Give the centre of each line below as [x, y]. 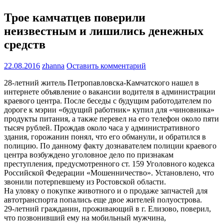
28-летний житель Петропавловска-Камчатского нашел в [101, 82]
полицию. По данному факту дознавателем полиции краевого [110, 145]
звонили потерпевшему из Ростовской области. [85, 181]
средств [25, 44]
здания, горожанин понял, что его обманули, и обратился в [105, 136]
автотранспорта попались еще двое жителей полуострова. [103, 199]
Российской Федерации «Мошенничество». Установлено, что [109, 172]
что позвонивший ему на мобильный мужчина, [85, 217]
